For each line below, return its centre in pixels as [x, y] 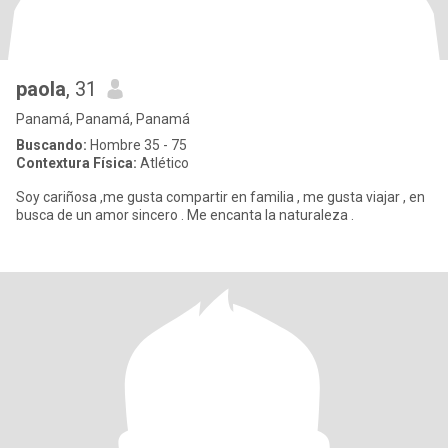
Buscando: [51, 145]
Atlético [163, 163]
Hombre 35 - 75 [137, 145]
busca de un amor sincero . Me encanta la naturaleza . [185, 215]
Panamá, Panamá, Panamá [103, 119]
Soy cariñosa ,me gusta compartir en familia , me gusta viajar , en [220, 197]
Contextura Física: [76, 163]
